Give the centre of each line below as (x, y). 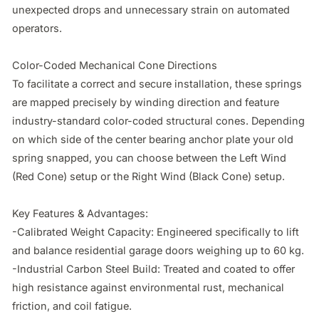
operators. (37, 28)
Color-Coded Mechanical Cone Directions (115, 65)
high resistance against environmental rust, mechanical (148, 287)
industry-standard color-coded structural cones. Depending (158, 120)
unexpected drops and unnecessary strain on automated (151, 9)
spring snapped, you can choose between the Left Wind (149, 157)
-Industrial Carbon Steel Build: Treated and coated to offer (153, 268)
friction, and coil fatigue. (72, 305)
